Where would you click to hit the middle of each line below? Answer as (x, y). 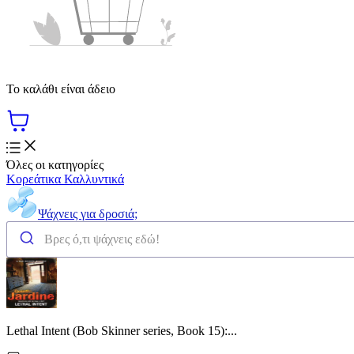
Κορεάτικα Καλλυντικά (65, 179)
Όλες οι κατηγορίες (55, 164)
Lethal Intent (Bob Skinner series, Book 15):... (122, 330)
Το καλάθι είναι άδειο (61, 88)
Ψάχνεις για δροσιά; (88, 213)
